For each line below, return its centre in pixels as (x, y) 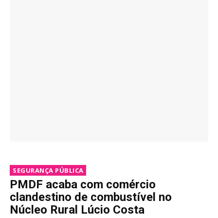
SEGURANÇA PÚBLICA (48, 171)
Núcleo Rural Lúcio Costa (77, 210)
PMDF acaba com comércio (83, 185)
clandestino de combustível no (91, 197)
